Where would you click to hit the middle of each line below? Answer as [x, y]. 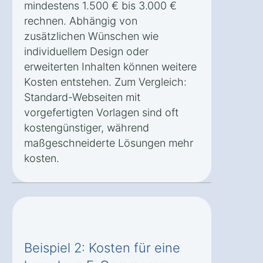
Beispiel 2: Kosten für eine [102, 247]
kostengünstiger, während [87, 127]
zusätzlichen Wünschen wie [91, 36]
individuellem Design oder [86, 51]
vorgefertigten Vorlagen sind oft [101, 112]
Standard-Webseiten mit [82, 97]
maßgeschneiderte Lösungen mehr [109, 143]
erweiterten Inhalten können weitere [110, 66]
